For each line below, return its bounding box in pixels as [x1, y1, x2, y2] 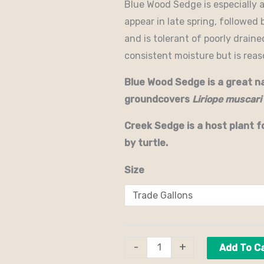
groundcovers [124, 93, 192, 105]
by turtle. [124, 137, 168, 148]
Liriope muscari [192, 93, 262, 105]
